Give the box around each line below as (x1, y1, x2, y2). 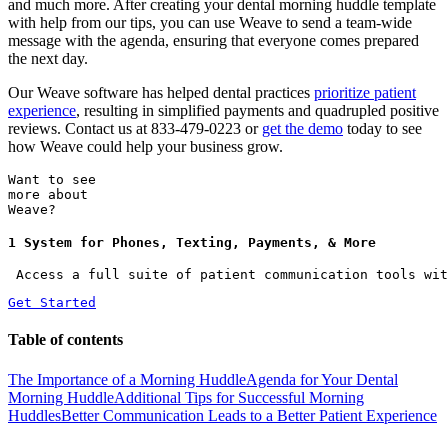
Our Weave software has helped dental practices (8, 84, 314, 102)
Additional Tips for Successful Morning (114, 388, 364, 406)
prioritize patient (314, 84, 416, 102)
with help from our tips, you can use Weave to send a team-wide (8, 14, 412, 32)
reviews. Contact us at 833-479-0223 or (8, 120, 262, 138)
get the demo (262, 120, 343, 138)
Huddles (8, 406, 61, 424)
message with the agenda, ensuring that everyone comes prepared (8, 32, 419, 50)
